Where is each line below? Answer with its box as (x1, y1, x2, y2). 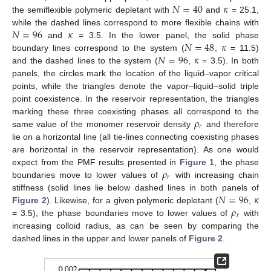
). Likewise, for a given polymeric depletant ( (46, 195, 218, 205)
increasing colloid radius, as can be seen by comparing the (12, 220, 259, 230)
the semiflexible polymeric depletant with (12, 4, 172, 15)
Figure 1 (179, 157, 214, 167)
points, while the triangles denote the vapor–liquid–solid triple (12, 80, 259, 91)
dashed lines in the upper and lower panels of (12, 233, 189, 243)
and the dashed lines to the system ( (12, 55, 158, 65)
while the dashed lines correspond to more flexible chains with (12, 17, 259, 27)
